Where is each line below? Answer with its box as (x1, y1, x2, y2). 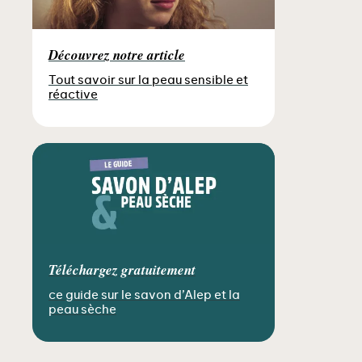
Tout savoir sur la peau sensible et (48, 74, 248, 87)
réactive (48, 89, 98, 102)
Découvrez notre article (48, 45, 185, 65)
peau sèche (48, 304, 116, 317)
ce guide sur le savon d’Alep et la (48, 289, 240, 302)
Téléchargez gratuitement (48, 260, 196, 280)
